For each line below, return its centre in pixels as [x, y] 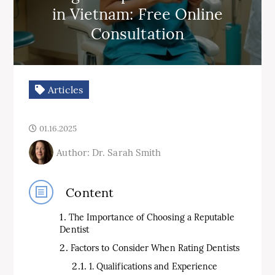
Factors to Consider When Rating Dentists [155, 248]
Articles [64, 90]
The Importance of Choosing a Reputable [151, 217]
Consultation [137, 34]
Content [90, 192]
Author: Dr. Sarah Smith [109, 152]
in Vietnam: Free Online [137, 14]
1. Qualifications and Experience [153, 266]
